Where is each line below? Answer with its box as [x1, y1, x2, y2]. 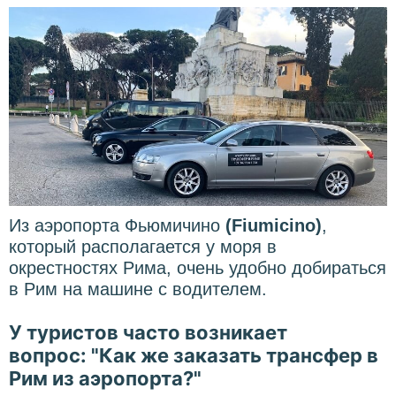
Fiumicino [232, 215, 316, 235]
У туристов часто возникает [9, 320, 287, 344]
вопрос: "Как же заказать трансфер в [9, 343, 378, 367]
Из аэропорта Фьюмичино [9, 215, 225, 235]
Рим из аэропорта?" [9, 366, 202, 390]
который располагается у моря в [9, 236, 277, 256]
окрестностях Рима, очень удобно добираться [9, 257, 386, 278]
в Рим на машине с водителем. [9, 278, 267, 299]
